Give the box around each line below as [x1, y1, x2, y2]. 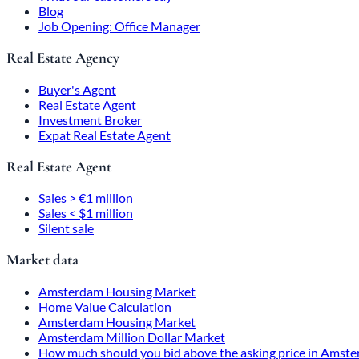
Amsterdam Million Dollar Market [38, 329, 225, 345]
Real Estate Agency [6, 49, 119, 67]
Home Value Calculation [38, 298, 171, 314]
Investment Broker [38, 111, 142, 127]
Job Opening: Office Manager [38, 18, 200, 34]
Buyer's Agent [38, 81, 116, 97]
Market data [6, 251, 79, 269]
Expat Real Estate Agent [38, 127, 171, 143]
